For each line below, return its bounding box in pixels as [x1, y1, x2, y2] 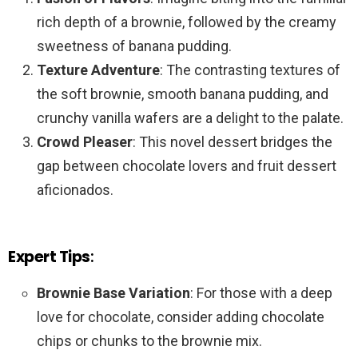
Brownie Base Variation [37, 284, 190, 302]
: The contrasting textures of [160, 62, 340, 79]
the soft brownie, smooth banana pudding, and [37, 86, 328, 103]
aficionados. [37, 181, 113, 199]
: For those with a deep [190, 284, 332, 302]
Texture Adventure [37, 62, 160, 79]
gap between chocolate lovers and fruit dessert [37, 157, 336, 175]
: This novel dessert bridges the [133, 133, 332, 151]
